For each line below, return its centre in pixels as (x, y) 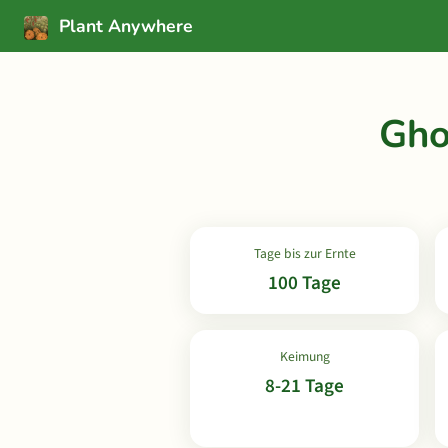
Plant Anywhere (123, 26)
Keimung (304, 356)
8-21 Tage (304, 386)
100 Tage (304, 283)
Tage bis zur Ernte (304, 253)
